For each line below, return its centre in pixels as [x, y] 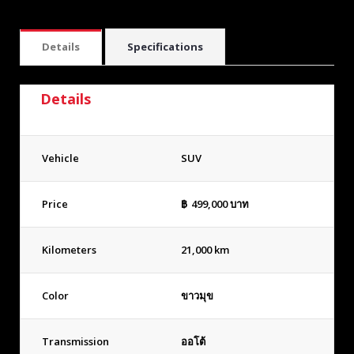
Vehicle [60, 158]
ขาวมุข [197, 296]
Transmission [75, 342]
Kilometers [69, 250]
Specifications [165, 47]
